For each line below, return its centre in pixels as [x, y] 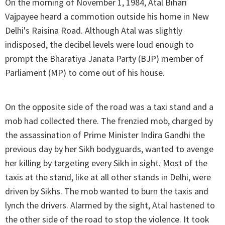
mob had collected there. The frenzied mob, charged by [109, 121]
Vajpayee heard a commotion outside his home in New [107, 17]
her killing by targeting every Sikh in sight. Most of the [106, 163]
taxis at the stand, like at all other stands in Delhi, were [108, 177]
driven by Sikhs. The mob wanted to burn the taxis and [107, 191]
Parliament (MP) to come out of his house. [85, 73]
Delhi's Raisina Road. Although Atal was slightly [94, 31]
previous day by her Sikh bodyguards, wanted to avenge [109, 149]
